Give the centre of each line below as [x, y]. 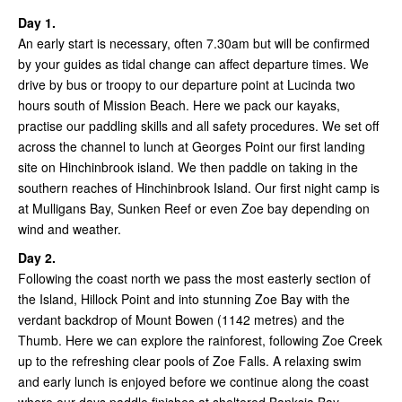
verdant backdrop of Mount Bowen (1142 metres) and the [181, 320]
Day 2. [37, 258]
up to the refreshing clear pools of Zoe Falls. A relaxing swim [190, 361]
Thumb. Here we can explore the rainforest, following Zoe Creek [200, 341]
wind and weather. [70, 229]
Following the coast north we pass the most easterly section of [194, 279]
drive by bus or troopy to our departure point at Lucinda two [187, 85]
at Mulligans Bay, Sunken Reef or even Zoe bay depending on [194, 209]
